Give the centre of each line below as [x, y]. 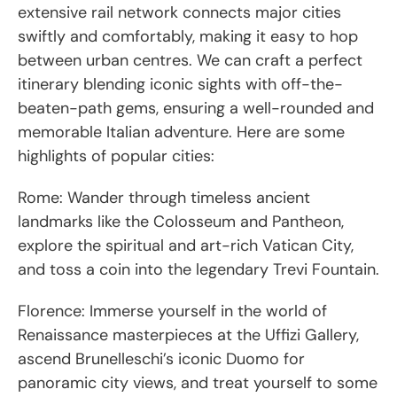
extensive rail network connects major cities [179, 13]
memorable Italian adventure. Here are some [181, 132]
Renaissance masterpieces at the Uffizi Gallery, [188, 335]
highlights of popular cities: [116, 156]
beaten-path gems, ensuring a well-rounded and [196, 109]
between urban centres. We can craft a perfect [190, 61]
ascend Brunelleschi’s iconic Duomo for [161, 359]
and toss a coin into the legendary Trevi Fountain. [198, 270]
